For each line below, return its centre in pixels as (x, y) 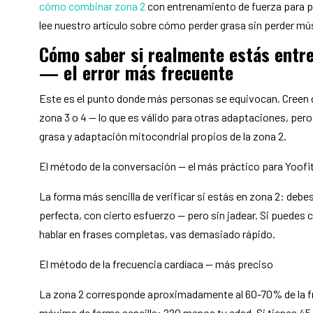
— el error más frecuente (136, 73)
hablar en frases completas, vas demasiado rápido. (157, 234)
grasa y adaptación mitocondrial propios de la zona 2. (162, 136)
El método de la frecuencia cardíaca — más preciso (156, 264)
